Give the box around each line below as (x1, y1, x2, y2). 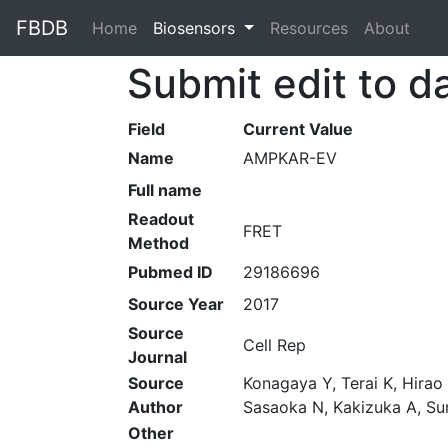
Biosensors (153, 18, 240, 38)
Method (128, 233, 189, 253)
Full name (128, 180, 202, 200)
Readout (128, 209, 194, 229)
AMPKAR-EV (243, 148, 337, 168)
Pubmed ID (128, 262, 213, 282)
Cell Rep (243, 335, 306, 355)
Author (128, 397, 183, 417)
